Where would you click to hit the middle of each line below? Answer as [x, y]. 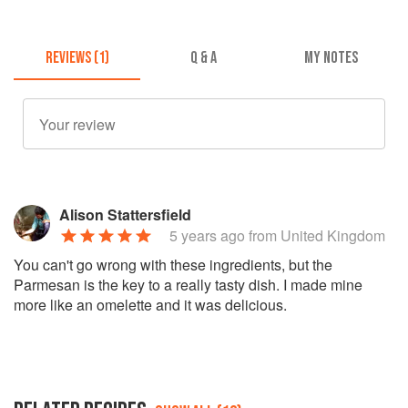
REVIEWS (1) [77, 58]
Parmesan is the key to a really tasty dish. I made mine [188, 285]
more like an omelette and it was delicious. [150, 305]
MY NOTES [331, 58]
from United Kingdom [315, 236]
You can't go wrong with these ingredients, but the [173, 265]
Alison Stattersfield [125, 215]
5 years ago [207, 236]
